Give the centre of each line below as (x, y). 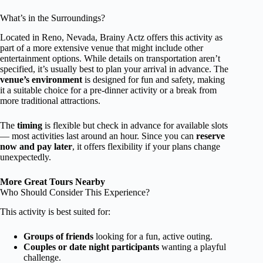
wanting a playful (193, 247)
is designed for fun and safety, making (154, 79)
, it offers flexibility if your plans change (146, 146)
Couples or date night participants (91, 247)
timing (30, 125)
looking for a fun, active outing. (153, 236)
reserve (210, 136)
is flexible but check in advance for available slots (135, 125)
